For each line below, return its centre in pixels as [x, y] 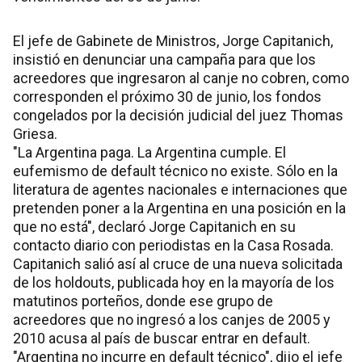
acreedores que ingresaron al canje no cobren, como [181, 78]
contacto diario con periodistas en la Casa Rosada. [173, 245]
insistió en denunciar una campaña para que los [164, 59]
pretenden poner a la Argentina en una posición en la [179, 208]
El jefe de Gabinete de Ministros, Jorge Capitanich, [173, 40]
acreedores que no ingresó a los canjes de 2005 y [172, 319]
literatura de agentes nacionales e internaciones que [180, 189]
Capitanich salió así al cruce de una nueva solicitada [178, 263]
